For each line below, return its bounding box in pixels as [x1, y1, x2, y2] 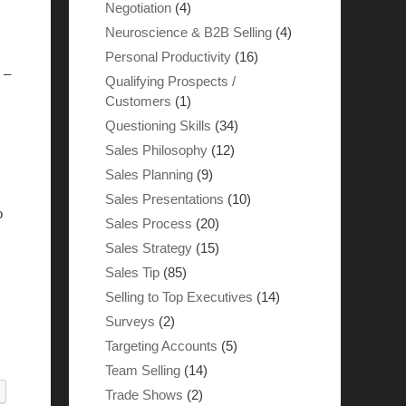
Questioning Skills [105, 118, 211, 133]
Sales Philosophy [105, 142, 208, 158]
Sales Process [105, 216, 192, 231]
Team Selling [105, 362, 180, 378]
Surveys [105, 314, 155, 329]
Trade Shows [105, 387, 183, 402]
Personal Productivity [105, 49, 231, 64]
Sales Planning [105, 167, 193, 182]
